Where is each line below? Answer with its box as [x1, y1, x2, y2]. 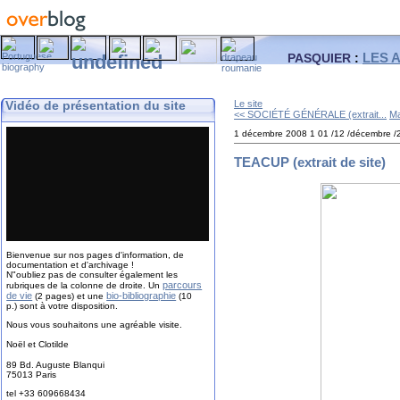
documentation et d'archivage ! [6, 259, 135, 270]
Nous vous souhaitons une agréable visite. [6, 319, 183, 329]
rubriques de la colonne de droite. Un [6, 279, 163, 290]
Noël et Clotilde [6, 338, 70, 349]
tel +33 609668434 [6, 387, 87, 398]
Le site [234, 98, 263, 109]
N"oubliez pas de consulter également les [6, 269, 179, 279]
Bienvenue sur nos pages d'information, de [6, 249, 185, 260]
